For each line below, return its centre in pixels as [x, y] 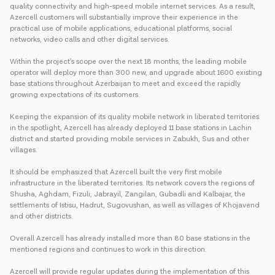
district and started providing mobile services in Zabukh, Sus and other [130, 139]
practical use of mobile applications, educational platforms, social [121, 29]
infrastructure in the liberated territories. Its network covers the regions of [132, 183]
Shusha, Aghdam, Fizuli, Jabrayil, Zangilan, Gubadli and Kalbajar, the [128, 194]
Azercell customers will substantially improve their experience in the [124, 17]
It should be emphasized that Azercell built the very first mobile [116, 172]
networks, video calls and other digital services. [90, 40]
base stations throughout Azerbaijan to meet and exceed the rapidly [125, 84]
